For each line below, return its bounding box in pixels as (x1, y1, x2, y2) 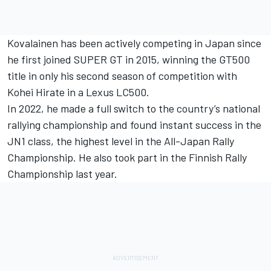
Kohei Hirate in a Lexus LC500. (7, 85, 149, 99)
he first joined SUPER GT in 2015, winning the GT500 (7, 52, 250, 66)
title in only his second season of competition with (7, 68, 237, 82)
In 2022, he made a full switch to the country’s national (7, 101, 260, 115)
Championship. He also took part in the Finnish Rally (7, 150, 247, 164)
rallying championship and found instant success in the (7, 117, 261, 131)
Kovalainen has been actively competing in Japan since (7, 36, 261, 50)
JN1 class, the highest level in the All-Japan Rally (7, 134, 234, 148)
